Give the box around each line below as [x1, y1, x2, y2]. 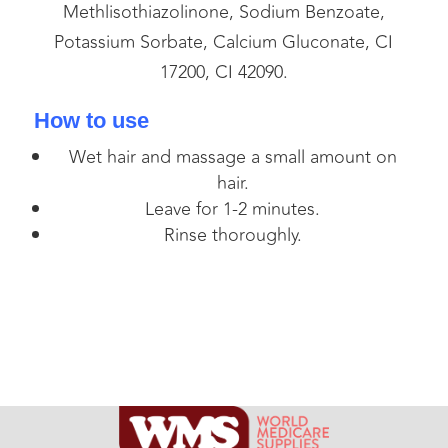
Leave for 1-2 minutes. [145, 195, 321, 224]
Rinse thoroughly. [163, 221, 302, 250]
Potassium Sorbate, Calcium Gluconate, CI [54, 28, 394, 57]
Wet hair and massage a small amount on [68, 143, 397, 172]
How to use [33, 108, 149, 134]
